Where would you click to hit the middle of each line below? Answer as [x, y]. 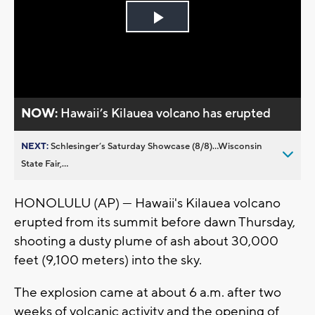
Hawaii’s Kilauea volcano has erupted [166, 113]
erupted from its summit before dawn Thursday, [155, 222]
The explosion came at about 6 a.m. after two [148, 292]
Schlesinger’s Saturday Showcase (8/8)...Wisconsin [156, 146]
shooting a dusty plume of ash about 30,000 [146, 241]
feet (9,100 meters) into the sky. [108, 260]
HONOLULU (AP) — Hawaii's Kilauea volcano [147, 203]
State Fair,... [45, 163]
